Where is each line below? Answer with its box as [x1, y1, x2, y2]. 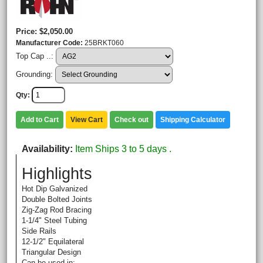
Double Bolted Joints [22, 195, 92, 204]
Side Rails [22, 227, 56, 235]
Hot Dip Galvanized [22, 184, 87, 193]
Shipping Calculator [160, 116, 225, 124]
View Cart [70, 116, 103, 124]
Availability [22, 144, 70, 154]
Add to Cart [21, 116, 59, 124]
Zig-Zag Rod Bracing [22, 205, 92, 214]
